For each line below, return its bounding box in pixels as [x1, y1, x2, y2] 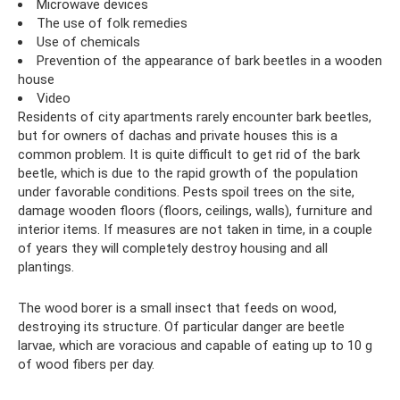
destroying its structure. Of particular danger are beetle [18, 319, 345, 335]
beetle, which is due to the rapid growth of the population [18, 165, 358, 181]
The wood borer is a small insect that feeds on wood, [18, 300, 337, 316]
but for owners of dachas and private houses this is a [18, 128, 337, 144]
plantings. [18, 259, 74, 275]
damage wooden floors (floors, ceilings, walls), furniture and [18, 203, 372, 219]
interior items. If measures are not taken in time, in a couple [18, 221, 372, 237]
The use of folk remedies [37, 15, 187, 31]
